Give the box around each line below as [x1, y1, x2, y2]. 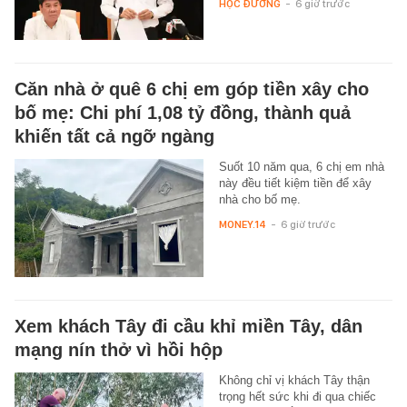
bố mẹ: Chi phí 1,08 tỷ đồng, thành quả [15, 102, 351, 123]
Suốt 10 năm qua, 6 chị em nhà [218, 159, 384, 174]
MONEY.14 [218, 217, 266, 231]
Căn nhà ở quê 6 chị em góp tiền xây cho [15, 78, 369, 99]
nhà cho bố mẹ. [218, 192, 301, 206]
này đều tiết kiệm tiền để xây [218, 175, 372, 190]
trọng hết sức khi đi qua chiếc [218, 389, 376, 403]
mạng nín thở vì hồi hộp [15, 339, 223, 360]
